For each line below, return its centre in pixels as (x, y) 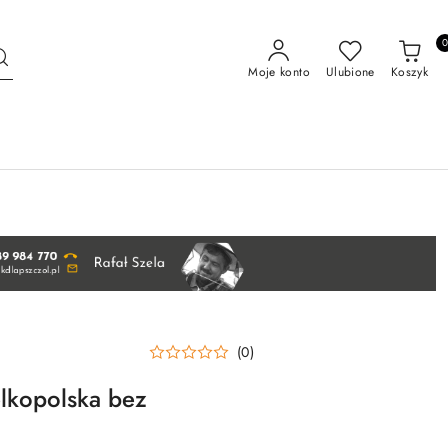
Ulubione (350, 72)
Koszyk (409, 72)
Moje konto (279, 72)
